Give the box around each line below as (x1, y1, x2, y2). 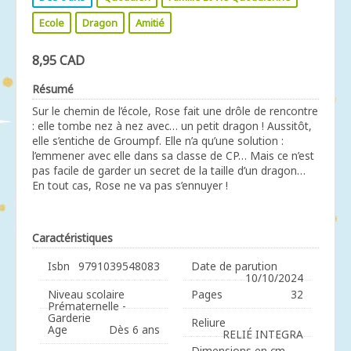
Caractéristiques (32, 230, 113, 245)
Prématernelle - (48, 299, 126, 313)
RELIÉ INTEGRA (223, 327, 303, 342)
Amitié (136, 16, 165, 30)
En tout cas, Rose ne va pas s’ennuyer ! (32, 178, 228, 193)
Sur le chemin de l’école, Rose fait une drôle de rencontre (32, 103, 318, 118)
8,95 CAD (32, 52, 85, 69)
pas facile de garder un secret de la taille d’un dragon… (32, 163, 306, 178)
